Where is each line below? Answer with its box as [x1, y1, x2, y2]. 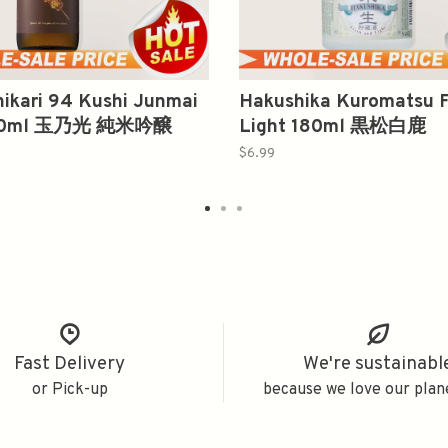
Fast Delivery [14, 352, 126, 376]
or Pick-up [31, 380, 108, 400]
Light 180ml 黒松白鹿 [239, 115, 426, 139]
